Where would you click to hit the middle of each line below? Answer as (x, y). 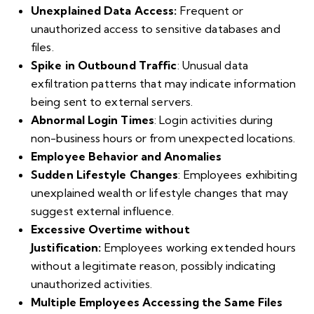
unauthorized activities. (92, 284)
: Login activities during (214, 120)
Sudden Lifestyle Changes (105, 174)
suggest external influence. (102, 211)
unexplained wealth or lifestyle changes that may (159, 192)
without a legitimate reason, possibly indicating (153, 265)
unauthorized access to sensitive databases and (156, 28)
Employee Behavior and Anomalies (127, 156)
